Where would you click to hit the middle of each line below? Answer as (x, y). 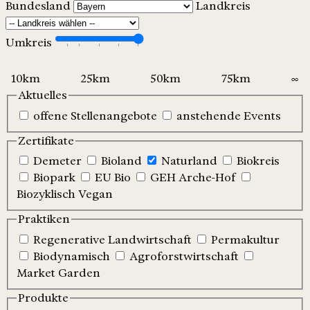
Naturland (189, 161)
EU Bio (113, 178)
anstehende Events (229, 116)
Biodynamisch (72, 256)
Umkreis (29, 43)
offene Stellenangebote (95, 116)
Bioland (121, 161)
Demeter (57, 161)
